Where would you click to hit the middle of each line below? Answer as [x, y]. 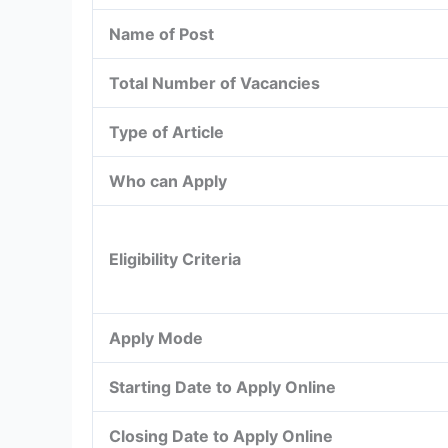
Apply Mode [156, 337]
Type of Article [166, 131]
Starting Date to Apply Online [222, 386]
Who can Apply [168, 180]
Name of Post [161, 33]
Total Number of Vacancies [214, 82]
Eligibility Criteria [175, 258]
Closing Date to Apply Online [221, 435]
